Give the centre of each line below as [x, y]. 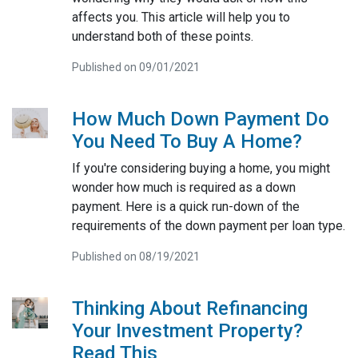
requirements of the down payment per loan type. [208, 225]
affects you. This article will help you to [181, 17]
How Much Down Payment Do [200, 119]
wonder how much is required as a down [183, 187]
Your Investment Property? [187, 330]
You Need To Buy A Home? [187, 141]
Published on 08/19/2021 [135, 256]
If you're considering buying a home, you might [201, 168]
